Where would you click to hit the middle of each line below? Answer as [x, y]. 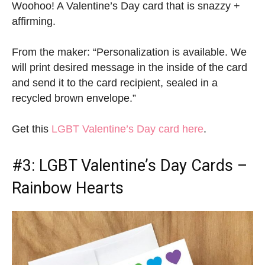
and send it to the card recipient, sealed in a [115, 83]
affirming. [34, 22]
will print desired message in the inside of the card [130, 68]
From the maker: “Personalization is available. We [129, 52]
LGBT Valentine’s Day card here [127, 129]
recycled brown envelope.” [74, 98]
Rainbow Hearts [68, 188]
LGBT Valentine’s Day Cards [136, 166]
